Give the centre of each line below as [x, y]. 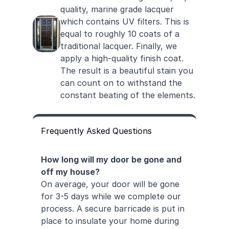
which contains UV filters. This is [124, 21]
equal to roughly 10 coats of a [120, 34]
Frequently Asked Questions [96, 131]
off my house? [70, 172]
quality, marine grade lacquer [117, 9]
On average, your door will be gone [110, 184]
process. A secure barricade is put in [113, 209]
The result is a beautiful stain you [127, 71]
